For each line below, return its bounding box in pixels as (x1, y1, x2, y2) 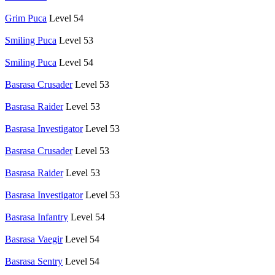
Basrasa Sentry (5, 255, 63, 266)
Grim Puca (5, 12, 47, 23)
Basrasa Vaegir (5, 233, 63, 244)
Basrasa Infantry (5, 211, 68, 222)
